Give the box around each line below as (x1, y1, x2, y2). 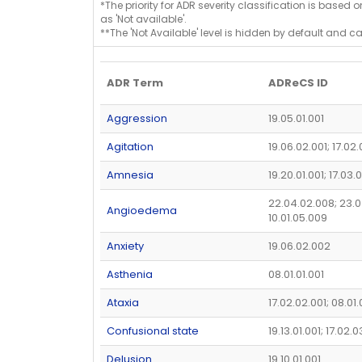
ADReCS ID (268, 74, 328, 90)
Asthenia (107, 266, 153, 282)
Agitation (107, 138, 154, 154)
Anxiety (107, 238, 144, 254)
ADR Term (107, 74, 163, 90)
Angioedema (107, 202, 177, 218)
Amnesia (107, 166, 154, 183)
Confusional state (107, 322, 199, 339)
